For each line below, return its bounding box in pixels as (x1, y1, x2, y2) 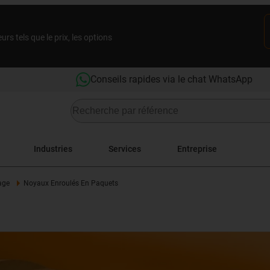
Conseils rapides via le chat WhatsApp (90, 74, 253, 85)
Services (108, 143, 141, 154)
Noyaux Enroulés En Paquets (23, 179, 118, 187)
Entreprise (177, 143, 217, 154)
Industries (34, 143, 72, 154)
